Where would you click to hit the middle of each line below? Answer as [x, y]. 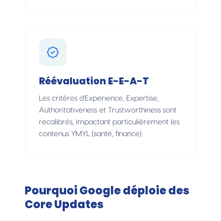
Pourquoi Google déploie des [107, 190]
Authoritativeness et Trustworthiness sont [108, 110]
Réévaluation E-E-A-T [94, 81]
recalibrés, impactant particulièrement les [109, 122]
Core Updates [64, 204]
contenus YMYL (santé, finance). [91, 134]
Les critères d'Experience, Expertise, [99, 98]
